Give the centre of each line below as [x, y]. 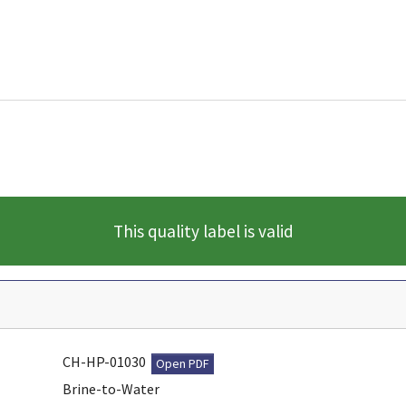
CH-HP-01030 [107, 361]
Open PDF [183, 363]
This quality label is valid [203, 231]
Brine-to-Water [111, 388]
